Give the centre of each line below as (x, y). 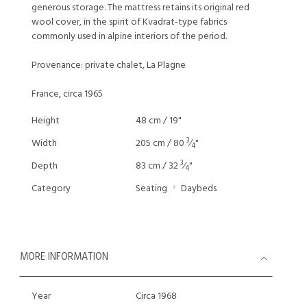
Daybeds (198, 189)
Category (51, 189)
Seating (151, 189)
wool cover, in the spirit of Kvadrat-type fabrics (129, 22)
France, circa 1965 (67, 94)
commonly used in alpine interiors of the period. (129, 37)
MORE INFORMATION (64, 257)
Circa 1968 (156, 296)
